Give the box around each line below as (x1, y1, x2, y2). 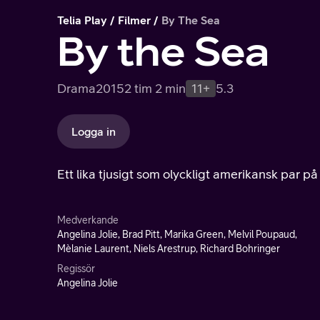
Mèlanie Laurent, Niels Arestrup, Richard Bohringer (57, 243, 280, 254)
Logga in (71, 125, 116, 138)
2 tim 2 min (124, 81, 186, 96)
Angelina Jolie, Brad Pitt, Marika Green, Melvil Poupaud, (57, 229, 297, 240)
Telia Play (57, 14, 107, 26)
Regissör (57, 263, 95, 274)
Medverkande (57, 214, 119, 226)
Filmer (118, 14, 151, 26)
